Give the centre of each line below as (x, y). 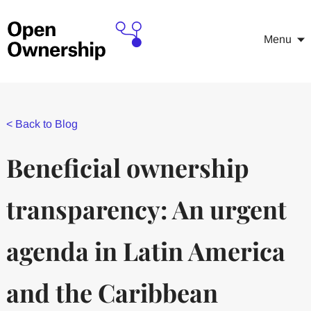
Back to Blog (46, 124)
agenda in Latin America (145, 251)
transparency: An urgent (146, 209)
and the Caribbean (112, 292)
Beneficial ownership (127, 167)
